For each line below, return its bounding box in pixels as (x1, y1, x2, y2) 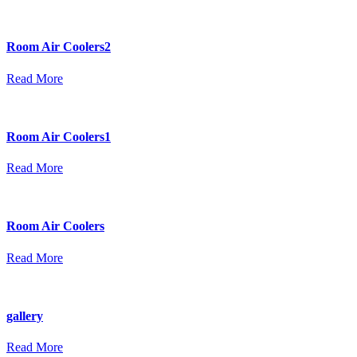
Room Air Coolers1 (6, 129, 111, 143)
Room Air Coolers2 (6, 40, 111, 54)
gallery (6, 308, 43, 323)
